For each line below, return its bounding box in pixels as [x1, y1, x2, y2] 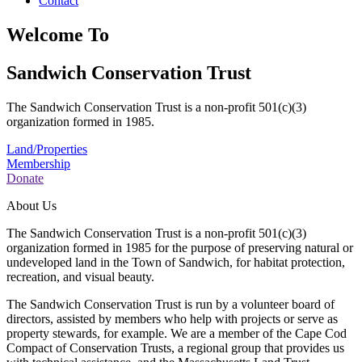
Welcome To [6, 23, 109, 45]
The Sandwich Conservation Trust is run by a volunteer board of [6, 297, 335, 311]
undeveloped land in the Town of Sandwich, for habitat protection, [6, 255, 345, 269]
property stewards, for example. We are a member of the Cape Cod [6, 326, 347, 340]
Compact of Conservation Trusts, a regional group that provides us [6, 340, 344, 355]
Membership [6, 156, 70, 170]
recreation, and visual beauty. [6, 269, 154, 284]
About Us [6, 198, 57, 213]
